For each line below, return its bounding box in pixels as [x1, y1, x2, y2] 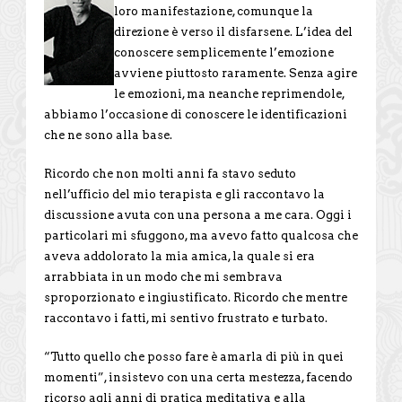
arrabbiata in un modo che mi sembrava [44, 269, 283, 284]
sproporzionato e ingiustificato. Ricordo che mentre [44, 290, 347, 304]
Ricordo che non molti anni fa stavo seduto [44, 166, 296, 180]
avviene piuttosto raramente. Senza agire [114, 66, 357, 80]
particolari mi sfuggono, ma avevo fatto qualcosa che [44, 228, 358, 242]
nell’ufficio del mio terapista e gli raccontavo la [44, 187, 325, 201]
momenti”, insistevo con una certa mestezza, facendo [44, 370, 353, 384]
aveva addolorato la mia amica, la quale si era [44, 249, 315, 263]
